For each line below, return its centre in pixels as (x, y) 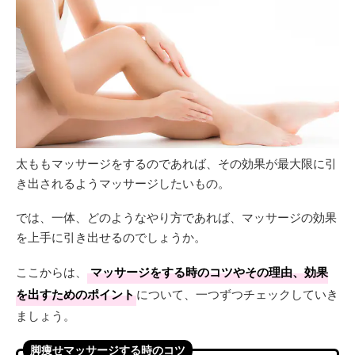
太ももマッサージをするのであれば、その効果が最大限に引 (176, 162)
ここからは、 (52, 271)
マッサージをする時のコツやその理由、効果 (209, 271)
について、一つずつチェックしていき (237, 293)
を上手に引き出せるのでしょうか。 (111, 236)
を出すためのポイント (75, 294)
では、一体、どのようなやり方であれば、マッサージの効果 (176, 216)
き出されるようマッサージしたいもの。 (123, 182)
